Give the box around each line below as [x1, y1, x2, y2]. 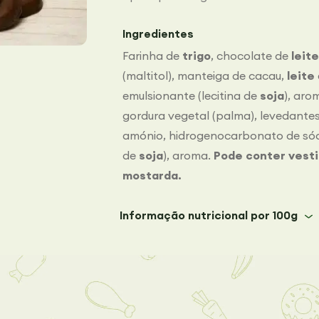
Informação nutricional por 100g [120, 208, 298, 222]
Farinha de [122, 48, 182, 63]
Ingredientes [122, 26, 194, 41]
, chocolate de [211, 48, 291, 63]
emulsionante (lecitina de [122, 88, 260, 103]
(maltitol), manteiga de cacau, [122, 68, 287, 83]
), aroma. [163, 148, 214, 162]
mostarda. [122, 168, 182, 182]
